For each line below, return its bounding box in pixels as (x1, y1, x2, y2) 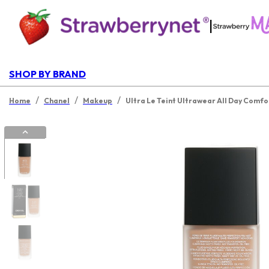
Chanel (44, 96, 70, 105)
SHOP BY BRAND (9, 68, 86, 80)
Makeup (83, 96, 112, 105)
